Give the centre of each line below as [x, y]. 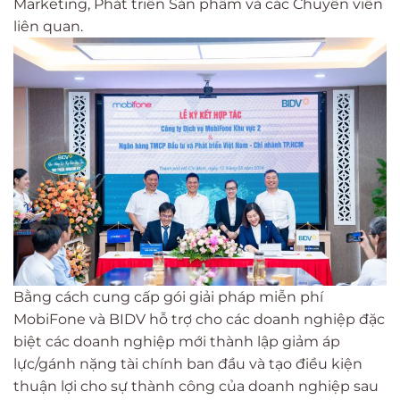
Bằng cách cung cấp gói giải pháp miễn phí [168, 297]
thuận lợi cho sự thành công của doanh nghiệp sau [196, 387]
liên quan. [48, 26]
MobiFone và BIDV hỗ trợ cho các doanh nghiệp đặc [199, 320]
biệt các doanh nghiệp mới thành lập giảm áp [177, 342]
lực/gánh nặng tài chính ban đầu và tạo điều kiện [188, 364]
